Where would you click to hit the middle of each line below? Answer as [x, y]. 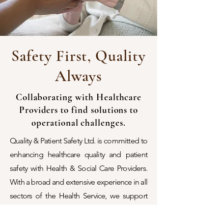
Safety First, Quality [79, 56]
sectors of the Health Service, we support [79, 196]
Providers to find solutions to [79, 110]
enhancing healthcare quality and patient [79, 154]
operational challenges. [79, 123]
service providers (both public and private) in [79, 209]
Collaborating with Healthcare [79, 97]
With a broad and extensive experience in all [79, 182]
